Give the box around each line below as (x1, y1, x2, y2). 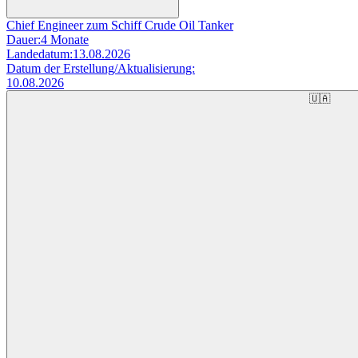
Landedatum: (6, 46, 73, 61)
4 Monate (41, 32, 89, 46)
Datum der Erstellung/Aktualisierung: (6, 61, 195, 75)
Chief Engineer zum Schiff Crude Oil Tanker (6, 18, 233, 32)
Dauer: (6, 32, 41, 46)
